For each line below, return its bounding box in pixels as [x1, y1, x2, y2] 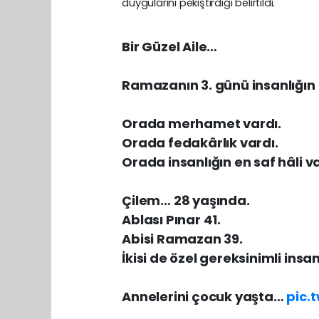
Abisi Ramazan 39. [122, 229, 243, 248]
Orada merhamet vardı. [122, 114, 282, 132]
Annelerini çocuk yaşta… [122, 287, 287, 305]
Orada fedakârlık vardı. [122, 133, 278, 152]
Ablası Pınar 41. [122, 210, 221, 229]
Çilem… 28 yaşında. [122, 191, 250, 209]
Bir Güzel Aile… [122, 37, 218, 56]
